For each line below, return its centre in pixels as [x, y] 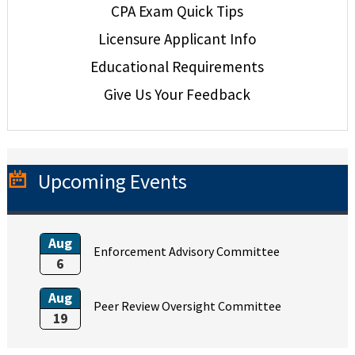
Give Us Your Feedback [177, 94]
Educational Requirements [177, 66]
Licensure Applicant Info [177, 38]
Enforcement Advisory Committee [187, 251]
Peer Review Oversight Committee [188, 305]
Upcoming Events [112, 181]
